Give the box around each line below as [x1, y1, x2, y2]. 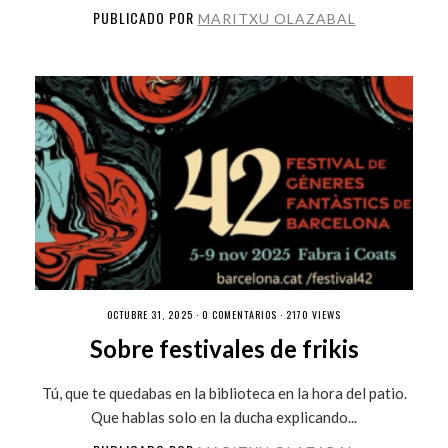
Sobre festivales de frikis [89, 333, 359, 363]
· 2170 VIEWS [277, 306, 341, 322]
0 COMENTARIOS [202, 306, 277, 322]
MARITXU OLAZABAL [197, 9, 356, 27]
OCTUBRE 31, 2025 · [107, 306, 202, 322]
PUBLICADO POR [92, 6, 198, 28]
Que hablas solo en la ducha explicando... [91, 407, 357, 426]
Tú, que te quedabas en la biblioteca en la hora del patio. [41, 383, 407, 402]
